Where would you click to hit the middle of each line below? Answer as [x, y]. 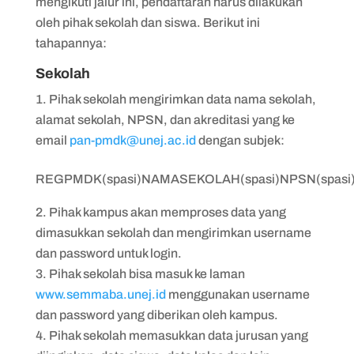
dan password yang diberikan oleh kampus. [158, 314]
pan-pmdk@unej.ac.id [132, 140]
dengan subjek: [240, 140]
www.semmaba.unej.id [100, 294]
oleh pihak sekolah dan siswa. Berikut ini [147, 22]
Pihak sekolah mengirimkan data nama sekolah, [182, 99]
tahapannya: [71, 43]
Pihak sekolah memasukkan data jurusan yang [178, 335]
